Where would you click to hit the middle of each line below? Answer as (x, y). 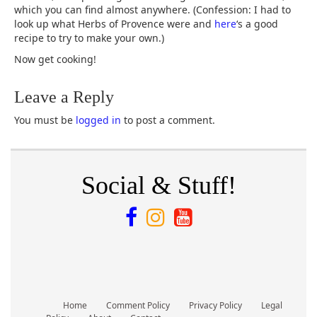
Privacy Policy (215, 306)
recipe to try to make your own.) (89, 38)
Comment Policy (138, 306)
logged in (98, 120)
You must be (45, 120)
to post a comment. (168, 120)
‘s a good (257, 24)
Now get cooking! (55, 59)
